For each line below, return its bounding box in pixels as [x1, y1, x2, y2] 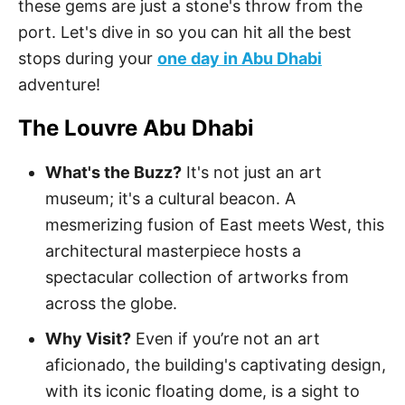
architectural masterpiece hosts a [45, 241, 301, 260]
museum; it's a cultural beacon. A [45, 189, 296, 208]
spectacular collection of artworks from [45, 268, 349, 287]
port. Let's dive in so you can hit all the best [18, 23, 352, 42]
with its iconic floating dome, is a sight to [45, 381, 360, 400]
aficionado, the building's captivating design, [45, 355, 386, 374]
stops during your [18, 49, 157, 68]
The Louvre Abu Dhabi [18, 115, 254, 141]
